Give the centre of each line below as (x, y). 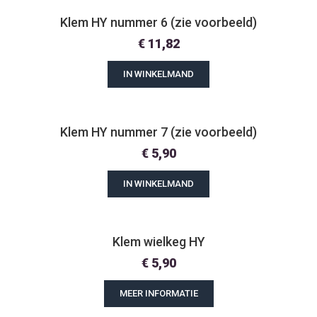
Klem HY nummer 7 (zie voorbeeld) (158, 132)
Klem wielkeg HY (158, 242)
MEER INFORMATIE (158, 293)
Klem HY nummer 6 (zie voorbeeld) (158, 22)
